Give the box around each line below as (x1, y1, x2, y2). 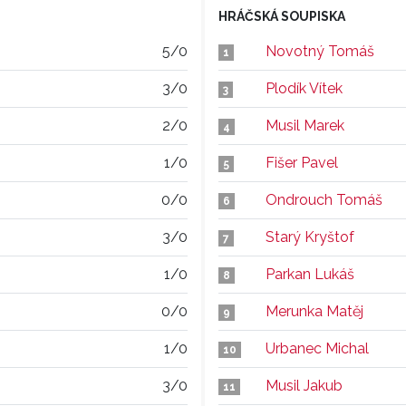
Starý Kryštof (266, 228, 354, 246)
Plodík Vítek (266, 80, 343, 97)
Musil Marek (266, 117, 344, 134)
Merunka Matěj (266, 303, 363, 320)
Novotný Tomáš (266, 43, 374, 60)
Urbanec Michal (266, 340, 369, 357)
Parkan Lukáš (266, 266, 354, 283)
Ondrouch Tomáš (266, 191, 382, 208)
